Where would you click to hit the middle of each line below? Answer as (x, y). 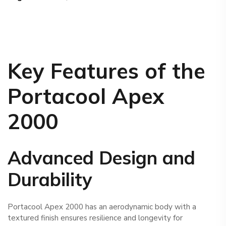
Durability (50, 180)
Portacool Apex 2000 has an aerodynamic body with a (102, 207)
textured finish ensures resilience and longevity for (95, 218)
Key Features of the (106, 71)
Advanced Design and (101, 158)
